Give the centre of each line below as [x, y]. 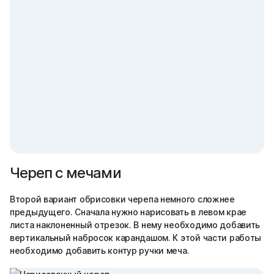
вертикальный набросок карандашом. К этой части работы [136, 238]
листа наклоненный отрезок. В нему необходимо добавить [135, 225]
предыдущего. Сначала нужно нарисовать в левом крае [128, 212]
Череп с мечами [65, 173]
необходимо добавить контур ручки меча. [100, 250]
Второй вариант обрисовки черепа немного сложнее [122, 199]
